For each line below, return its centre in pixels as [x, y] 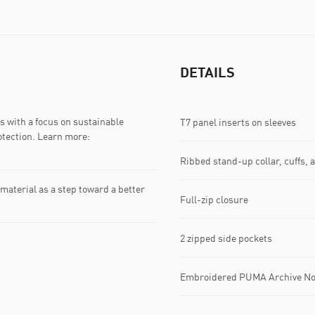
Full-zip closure [214, 199]
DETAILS [207, 72]
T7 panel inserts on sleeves [238, 122]
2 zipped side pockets [226, 238]
